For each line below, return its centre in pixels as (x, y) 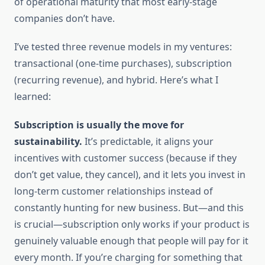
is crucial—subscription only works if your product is (132, 224)
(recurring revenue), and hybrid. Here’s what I (116, 80)
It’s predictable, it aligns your (148, 142)
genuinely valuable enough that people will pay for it (131, 241)
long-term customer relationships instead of (114, 191)
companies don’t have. (64, 19)
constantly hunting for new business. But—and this (129, 208)
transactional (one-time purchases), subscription (123, 64)
